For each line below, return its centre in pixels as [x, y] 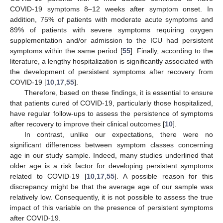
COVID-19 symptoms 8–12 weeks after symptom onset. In [111, 9]
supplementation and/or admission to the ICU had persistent [111, 41]
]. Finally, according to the [172, 51]
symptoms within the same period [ [66, 51]
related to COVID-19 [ [48, 176]
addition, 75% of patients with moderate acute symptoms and [111, 20]
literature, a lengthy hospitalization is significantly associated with [111, 61]
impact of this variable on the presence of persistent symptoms [111, 208]
